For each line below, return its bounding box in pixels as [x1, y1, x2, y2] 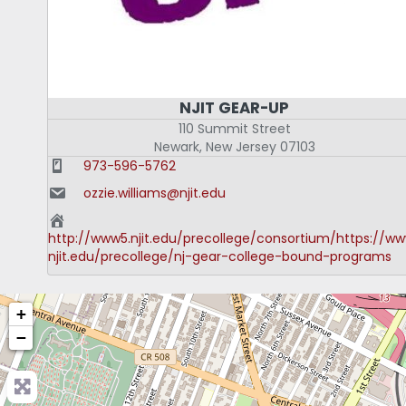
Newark [153, 138, 199, 157]
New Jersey [205, 138, 276, 157]
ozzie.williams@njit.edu [83, 184, 226, 203]
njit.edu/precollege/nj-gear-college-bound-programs [48, 247, 391, 266]
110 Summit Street [178, 120, 291, 139]
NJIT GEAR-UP [179, 97, 290, 120]
